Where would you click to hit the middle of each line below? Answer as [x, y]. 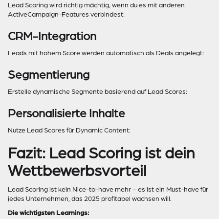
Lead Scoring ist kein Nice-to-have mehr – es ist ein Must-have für [108, 189]
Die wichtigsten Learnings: [49, 213]
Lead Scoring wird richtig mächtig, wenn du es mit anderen [96, 5]
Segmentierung [49, 75]
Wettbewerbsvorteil [77, 171]
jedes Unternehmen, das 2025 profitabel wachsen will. [90, 199]
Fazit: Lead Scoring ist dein [101, 153]
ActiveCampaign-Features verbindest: [66, 14]
